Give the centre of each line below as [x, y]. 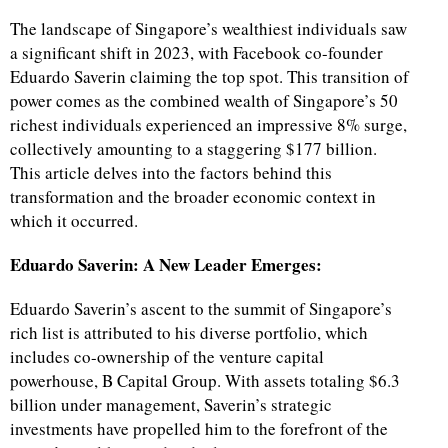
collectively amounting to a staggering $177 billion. [193, 149]
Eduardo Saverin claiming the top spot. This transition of [209, 77]
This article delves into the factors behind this [171, 173]
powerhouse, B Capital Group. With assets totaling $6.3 [205, 381]
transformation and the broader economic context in [193, 197]
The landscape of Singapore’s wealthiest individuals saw [208, 29]
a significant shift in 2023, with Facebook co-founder [196, 53]
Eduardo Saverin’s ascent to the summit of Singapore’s [201, 309]
